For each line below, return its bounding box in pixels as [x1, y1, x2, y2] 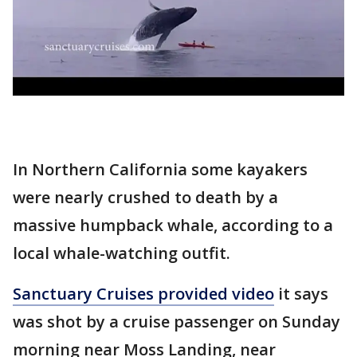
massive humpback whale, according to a [13, 214, 333, 237]
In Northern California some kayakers [13, 159, 308, 181]
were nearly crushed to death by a [13, 186, 278, 209]
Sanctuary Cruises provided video [13, 283, 274, 305]
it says [274, 283, 328, 305]
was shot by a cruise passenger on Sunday [13, 311, 340, 333]
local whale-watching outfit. [13, 242, 230, 265]
